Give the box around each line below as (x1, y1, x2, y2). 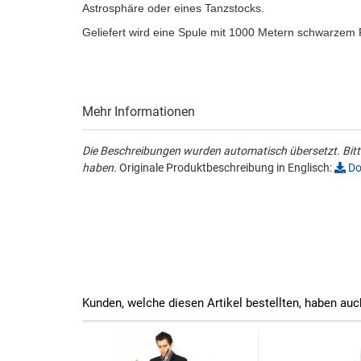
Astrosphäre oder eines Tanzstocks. (82, 2, 264, 15)
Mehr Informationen (82, 104, 195, 119)
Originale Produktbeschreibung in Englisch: (117, 161, 334, 174)
